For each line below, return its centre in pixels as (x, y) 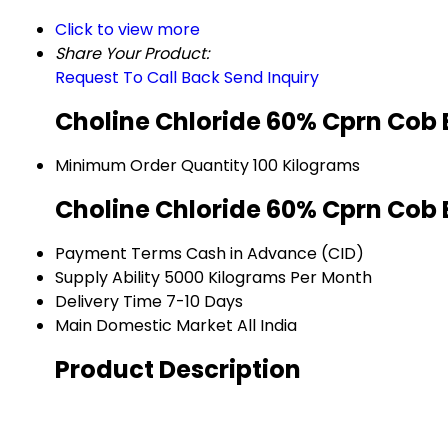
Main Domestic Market (144, 326)
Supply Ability (107, 278)
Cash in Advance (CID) (275, 254)
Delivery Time (108, 302)
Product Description (178, 369)
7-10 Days (204, 302)
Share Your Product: (132, 54)
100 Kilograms (306, 166)
